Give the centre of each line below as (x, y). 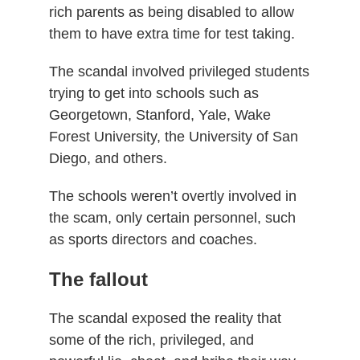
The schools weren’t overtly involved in (172, 196)
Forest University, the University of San (173, 136)
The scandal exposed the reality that (165, 318)
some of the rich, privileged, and (151, 340)
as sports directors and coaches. (153, 239)
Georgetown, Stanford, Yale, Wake (160, 115)
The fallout (98, 279)
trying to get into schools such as (153, 93)
